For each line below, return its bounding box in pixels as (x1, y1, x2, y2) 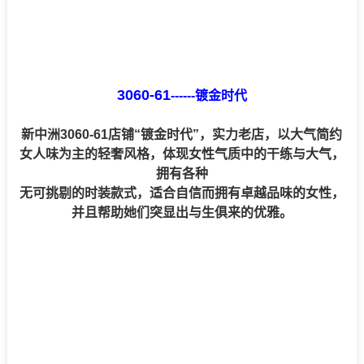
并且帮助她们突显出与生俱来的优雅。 (71, 206, 292, 220)
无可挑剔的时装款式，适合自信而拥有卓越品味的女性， (19, 186, 344, 201)
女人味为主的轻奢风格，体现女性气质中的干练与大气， (19, 147, 344, 162)
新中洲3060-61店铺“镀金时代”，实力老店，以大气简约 (21, 128, 343, 142)
